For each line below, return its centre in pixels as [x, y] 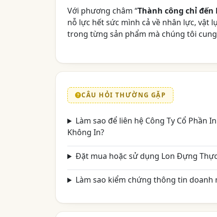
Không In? [86, 132]
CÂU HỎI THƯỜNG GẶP [124, 95]
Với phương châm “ [102, 11]
